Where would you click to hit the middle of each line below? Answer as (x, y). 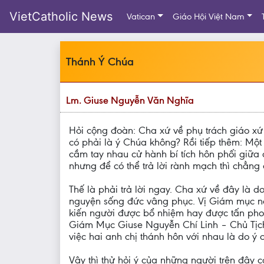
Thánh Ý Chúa (100, 62)
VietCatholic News (61, 16)
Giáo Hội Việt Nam (208, 16)
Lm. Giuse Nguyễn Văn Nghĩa (130, 100)
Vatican (141, 16)
